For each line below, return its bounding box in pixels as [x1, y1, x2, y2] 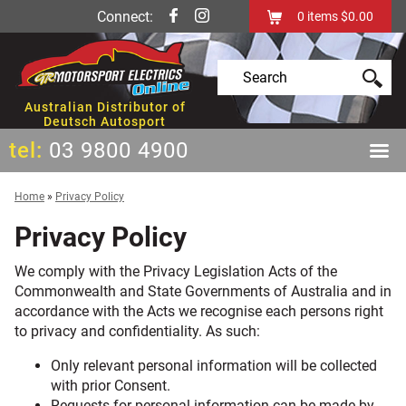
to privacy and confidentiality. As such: [14, 323, 260, 341]
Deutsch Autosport [43, 114, 167, 130]
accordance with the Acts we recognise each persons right [14, 303, 383, 321]
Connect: [97, 8, 157, 26]
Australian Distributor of [24, 100, 186, 115]
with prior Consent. [51, 377, 170, 395]
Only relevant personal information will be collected [51, 357, 377, 375]
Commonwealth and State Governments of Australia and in [14, 283, 391, 301]
